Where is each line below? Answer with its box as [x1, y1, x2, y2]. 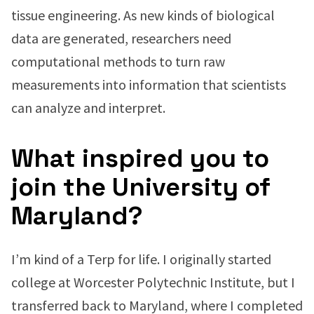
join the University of [11, 171, 271, 203]
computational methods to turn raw [11, 53, 225, 70]
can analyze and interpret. [11, 99, 165, 116]
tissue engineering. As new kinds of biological [11, 6, 275, 24]
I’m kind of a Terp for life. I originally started [11, 250, 271, 268]
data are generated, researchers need [11, 29, 231, 47]
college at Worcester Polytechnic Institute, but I [11, 273, 295, 291]
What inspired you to [11, 142, 269, 175]
